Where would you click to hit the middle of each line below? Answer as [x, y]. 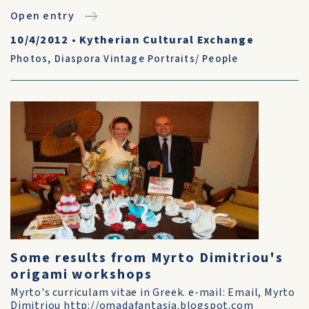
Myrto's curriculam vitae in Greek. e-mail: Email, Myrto [153, 292]
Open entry [42, 16]
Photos [29, 59]
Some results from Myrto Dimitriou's [147, 258]
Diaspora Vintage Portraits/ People [146, 59]
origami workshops [81, 275]
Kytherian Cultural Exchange [167, 40]
